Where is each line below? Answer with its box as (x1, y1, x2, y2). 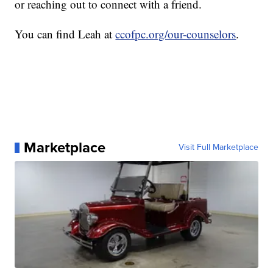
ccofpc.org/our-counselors (115, 26, 236, 42)
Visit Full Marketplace (178, 141, 258, 154)
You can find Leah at (15, 26, 116, 42)
